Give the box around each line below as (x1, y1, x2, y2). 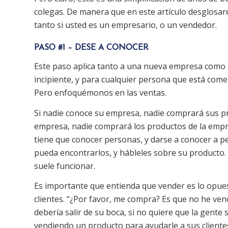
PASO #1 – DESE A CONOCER (34, 44, 149, 52)
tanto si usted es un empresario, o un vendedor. (34, 19, 217, 31)
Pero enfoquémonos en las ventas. (34, 87, 166, 98)
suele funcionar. (34, 160, 95, 172)
